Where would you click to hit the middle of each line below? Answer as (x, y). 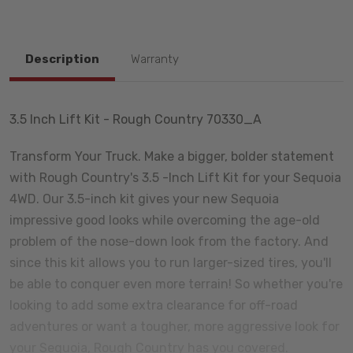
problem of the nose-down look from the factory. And (169, 241)
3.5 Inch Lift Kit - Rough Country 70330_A (136, 119)
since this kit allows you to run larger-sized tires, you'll (171, 262)
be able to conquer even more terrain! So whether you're (176, 284)
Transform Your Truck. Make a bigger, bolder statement (172, 156)
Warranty (155, 59)
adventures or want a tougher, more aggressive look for (175, 326)
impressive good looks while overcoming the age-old (165, 220)
